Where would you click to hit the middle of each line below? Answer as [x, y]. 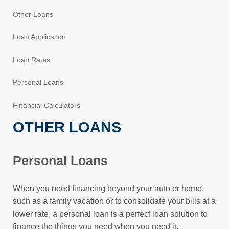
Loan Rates [32, 60]
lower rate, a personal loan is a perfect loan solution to [110, 214]
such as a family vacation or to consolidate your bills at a [114, 201]
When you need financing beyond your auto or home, [109, 188]
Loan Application [40, 37]
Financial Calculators [47, 105]
